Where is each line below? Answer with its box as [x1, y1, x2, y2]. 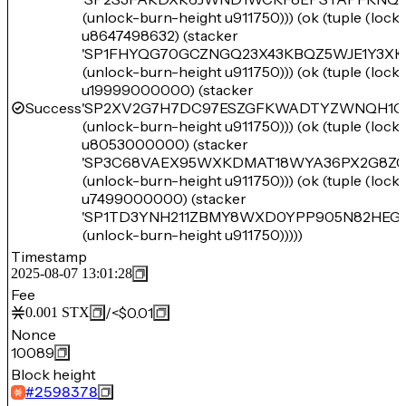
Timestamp [11, 247, 87, 266]
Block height [11, 365, 96, 383]
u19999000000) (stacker [82, 81, 254, 99]
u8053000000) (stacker [82, 135, 248, 153]
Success [25, 99, 82, 117]
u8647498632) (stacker [82, 26, 238, 44]
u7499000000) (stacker [82, 189, 246, 208]
